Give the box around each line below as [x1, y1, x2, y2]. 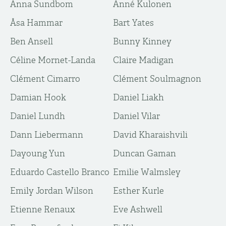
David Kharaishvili [113, 130, 188, 140]
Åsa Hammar [10, 18, 63, 28]
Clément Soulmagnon [113, 74, 201, 84]
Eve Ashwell [113, 204, 162, 214]
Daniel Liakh [113, 92, 164, 102]
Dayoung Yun [10, 148, 65, 158]
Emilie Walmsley [113, 167, 181, 177]
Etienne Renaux [10, 204, 75, 214]
